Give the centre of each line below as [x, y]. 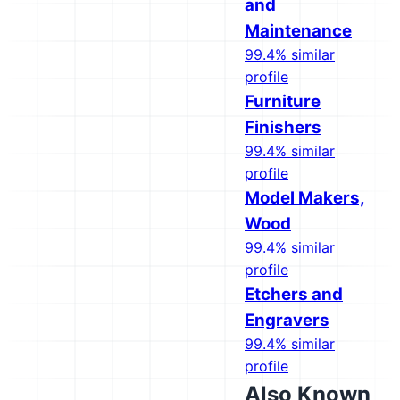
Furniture [283, 101]
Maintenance [298, 31]
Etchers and [294, 294]
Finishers [283, 127]
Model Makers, [305, 198]
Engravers [287, 320]
